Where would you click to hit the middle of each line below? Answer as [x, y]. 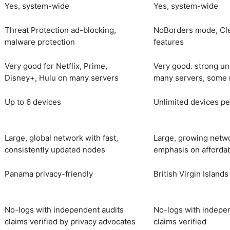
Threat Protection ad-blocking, [60, 30]
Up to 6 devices [33, 102]
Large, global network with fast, [61, 138]
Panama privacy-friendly [49, 174]
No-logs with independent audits [64, 210]
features [169, 42]
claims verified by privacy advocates [70, 222]
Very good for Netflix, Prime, [56, 66]
